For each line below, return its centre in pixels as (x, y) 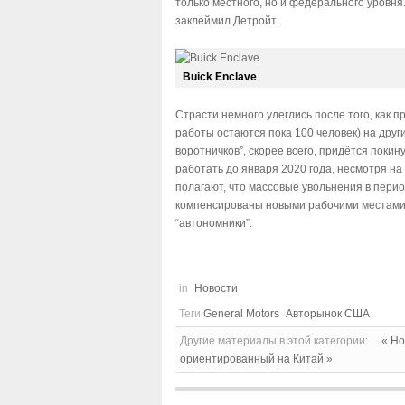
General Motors (241, 313)
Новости (216, 288)
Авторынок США (328, 313)
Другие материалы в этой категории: (274, 340)
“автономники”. (215, 223)
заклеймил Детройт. (227, 20)
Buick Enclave (220, 76)
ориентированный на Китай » (256, 358)
